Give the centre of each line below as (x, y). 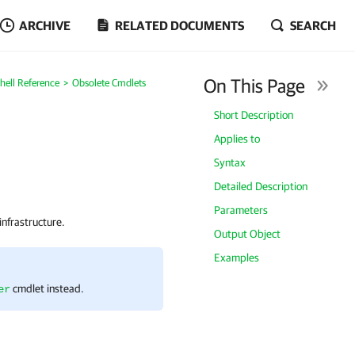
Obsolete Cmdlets (109, 83)
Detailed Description (261, 186)
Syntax (230, 162)
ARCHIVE (45, 25)
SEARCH (313, 25)
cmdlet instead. (47, 288)
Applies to (237, 139)
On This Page (255, 86)
